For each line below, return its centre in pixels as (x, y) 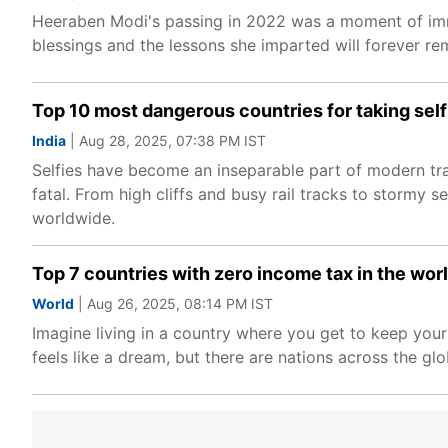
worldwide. (73, 218)
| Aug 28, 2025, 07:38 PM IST (166, 140)
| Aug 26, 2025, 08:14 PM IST (173, 303)
